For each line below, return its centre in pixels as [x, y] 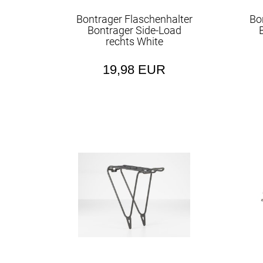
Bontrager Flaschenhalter [134, 19]
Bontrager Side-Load [134, 30]
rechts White [134, 41]
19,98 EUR [134, 70]
